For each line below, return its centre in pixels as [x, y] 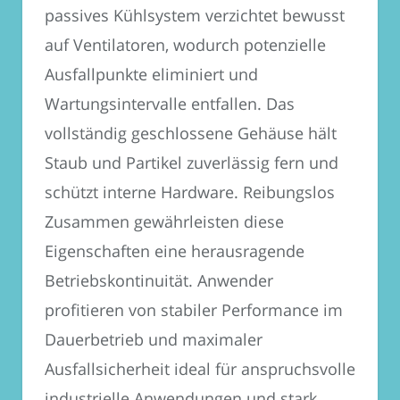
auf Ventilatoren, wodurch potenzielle [185, 45]
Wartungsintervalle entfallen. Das [170, 104]
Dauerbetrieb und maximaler [154, 340]
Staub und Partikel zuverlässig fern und [192, 163]
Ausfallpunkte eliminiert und [151, 75]
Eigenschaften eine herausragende [175, 251]
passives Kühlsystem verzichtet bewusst [195, 16]
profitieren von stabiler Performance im [194, 310]
